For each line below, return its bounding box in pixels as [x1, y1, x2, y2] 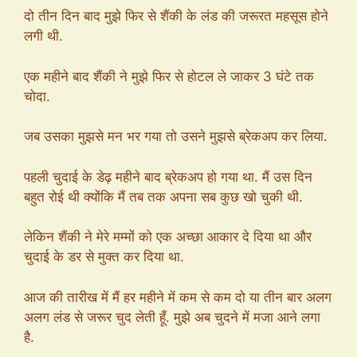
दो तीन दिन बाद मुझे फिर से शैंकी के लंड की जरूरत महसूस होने [24, 8, 328, 24]
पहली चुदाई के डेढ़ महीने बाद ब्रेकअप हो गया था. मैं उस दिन [24, 168, 312, 185]
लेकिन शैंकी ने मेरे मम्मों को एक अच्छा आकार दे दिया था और [24, 229, 312, 245]
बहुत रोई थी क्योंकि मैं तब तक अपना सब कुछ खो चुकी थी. [24, 188, 303, 205]
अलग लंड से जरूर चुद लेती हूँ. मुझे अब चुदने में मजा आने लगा [24, 308, 320, 325]
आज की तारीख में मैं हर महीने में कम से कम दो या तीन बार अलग [24, 288, 331, 305]
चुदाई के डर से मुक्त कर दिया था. [24, 249, 184, 265]
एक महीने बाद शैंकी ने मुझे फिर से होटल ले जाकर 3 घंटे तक [24, 68, 314, 84]
